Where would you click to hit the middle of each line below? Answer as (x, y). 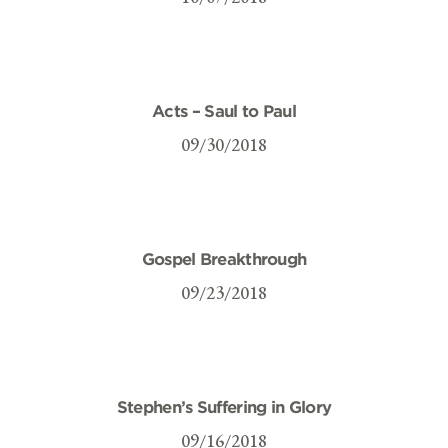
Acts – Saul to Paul (224, 110)
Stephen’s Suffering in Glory (224, 406)
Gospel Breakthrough (224, 258)
